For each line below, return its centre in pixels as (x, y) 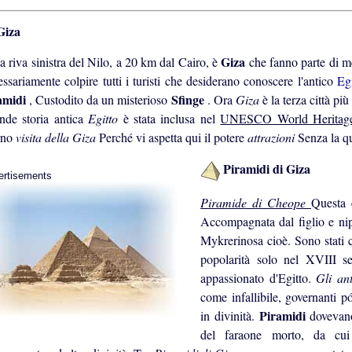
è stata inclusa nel (172, 119)
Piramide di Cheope (256, 203)
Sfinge (189, 100)
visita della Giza (57, 137)
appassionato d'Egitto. (258, 278)
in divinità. (230, 316)
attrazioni (273, 137)
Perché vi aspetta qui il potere (173, 137)
